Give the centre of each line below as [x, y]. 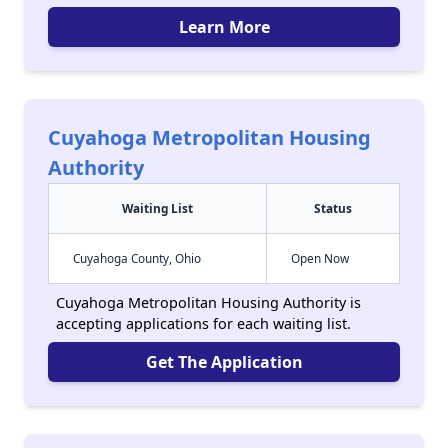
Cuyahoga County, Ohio [137, 258]
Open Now [320, 258]
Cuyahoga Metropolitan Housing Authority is [208, 302]
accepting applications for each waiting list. [203, 323]
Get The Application [224, 362]
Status [333, 208]
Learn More [224, 27]
